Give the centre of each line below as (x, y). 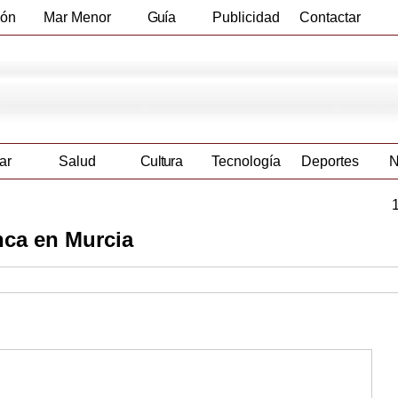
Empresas (161, 52)
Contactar (330, 17)
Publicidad (246, 17)
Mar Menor (77, 17)
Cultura (161, 162)
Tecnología (246, 162)
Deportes (330, 162)
